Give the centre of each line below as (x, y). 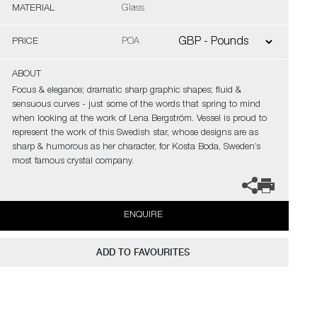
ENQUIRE (143, 215)
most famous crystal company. (73, 162)
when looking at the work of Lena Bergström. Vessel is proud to (139, 119)
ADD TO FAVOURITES (143, 252)
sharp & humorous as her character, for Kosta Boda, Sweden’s (136, 148)
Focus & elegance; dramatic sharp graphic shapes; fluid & (126, 91)
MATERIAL (33, 9)
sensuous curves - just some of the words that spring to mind (136, 105)
